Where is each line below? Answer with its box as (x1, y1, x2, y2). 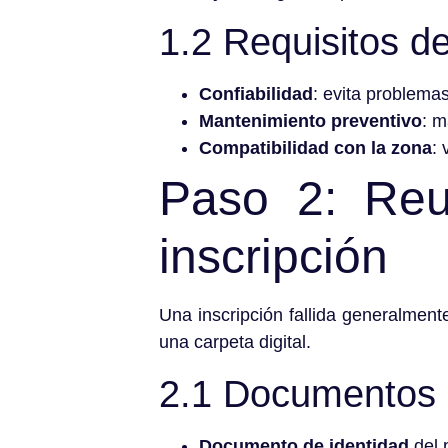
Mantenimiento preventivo (199, 111, 422, 132)
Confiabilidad (199, 84, 313, 105)
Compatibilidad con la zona (199, 138, 432, 159)
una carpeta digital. (159, 332, 311, 353)
